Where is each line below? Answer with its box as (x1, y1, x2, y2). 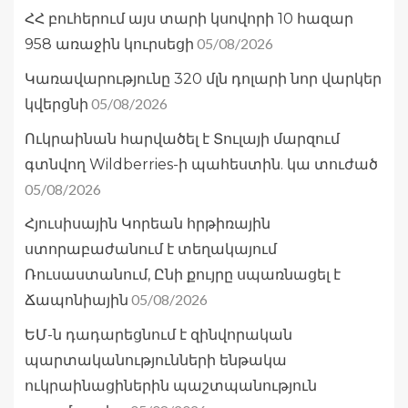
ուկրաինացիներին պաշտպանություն (25, 377, 317, 395)
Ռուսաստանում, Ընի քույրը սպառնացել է (25, 266, 341, 284)
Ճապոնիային (25, 291, 128, 310)
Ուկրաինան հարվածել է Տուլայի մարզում (25, 130, 340, 148)
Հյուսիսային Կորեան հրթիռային (25, 215, 270, 233)
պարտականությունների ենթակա (25, 352, 287, 370)
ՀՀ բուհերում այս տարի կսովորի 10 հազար (25, 10, 353, 28)
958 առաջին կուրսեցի (25, 36, 194, 54)
